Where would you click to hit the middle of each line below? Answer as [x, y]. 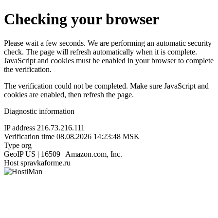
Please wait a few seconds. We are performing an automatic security [108, 43]
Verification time [29, 136]
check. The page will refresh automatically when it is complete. [100, 52]
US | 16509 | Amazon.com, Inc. [74, 154]
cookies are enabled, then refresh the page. [69, 94]
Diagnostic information [39, 111]
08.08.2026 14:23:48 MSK [98, 136]
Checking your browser [82, 19]
